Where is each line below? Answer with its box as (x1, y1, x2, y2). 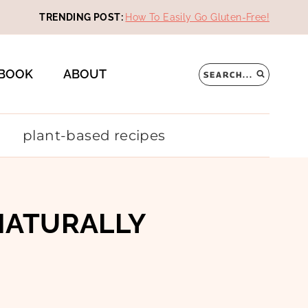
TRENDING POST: (39, 12, 126, 23)
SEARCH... (203, 69, 253, 80)
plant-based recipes (23, 127, 166, 144)
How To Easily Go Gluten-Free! (125, 12, 269, 23)
